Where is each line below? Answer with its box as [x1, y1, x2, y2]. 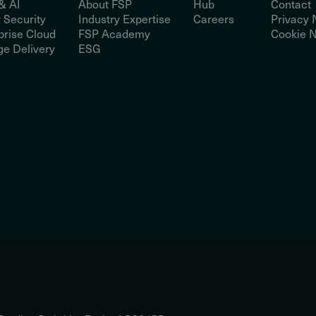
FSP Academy [78, 26, 151, 41]
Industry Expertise [78, 11, 171, 26]
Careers [193, 11, 235, 26]
